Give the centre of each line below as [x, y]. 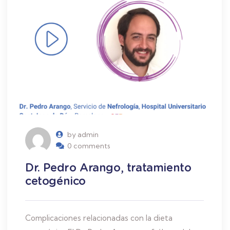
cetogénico [55, 180]
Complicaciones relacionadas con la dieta [99, 218]
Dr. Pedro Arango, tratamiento [108, 167]
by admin [83, 134]
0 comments [89, 146]
